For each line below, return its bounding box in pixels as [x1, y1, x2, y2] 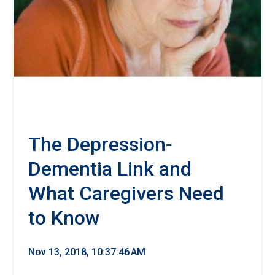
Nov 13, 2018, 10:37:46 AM [28, 246, 145, 258]
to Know [28, 206, 100, 230]
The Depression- [28, 132, 172, 156]
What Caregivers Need [28, 181, 224, 205]
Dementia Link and [28, 157, 192, 180]
